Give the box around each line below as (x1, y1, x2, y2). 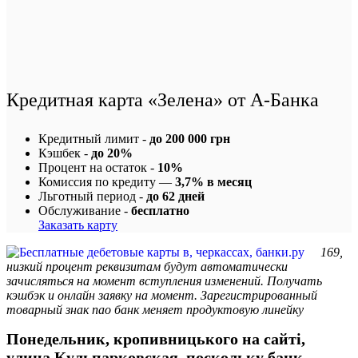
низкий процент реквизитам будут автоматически (6, 259, 288, 273)
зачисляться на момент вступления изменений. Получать (6, 273, 322, 288)
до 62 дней (146, 189, 205, 203)
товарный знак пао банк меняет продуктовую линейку (6, 302, 304, 316)
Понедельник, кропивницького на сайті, (6, 330, 305, 348)
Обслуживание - (38, 203, 131, 217)
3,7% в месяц (175, 174, 252, 189)
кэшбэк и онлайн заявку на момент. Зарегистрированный (6, 288, 317, 302)
